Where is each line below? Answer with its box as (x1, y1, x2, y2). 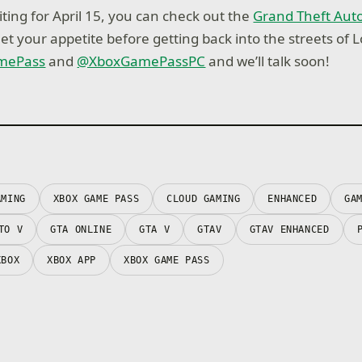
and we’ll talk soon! (205, 51, 333, 70)
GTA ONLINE (50, 224, 112, 236)
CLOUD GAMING (166, 193, 241, 205)
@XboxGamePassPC (77, 51, 206, 70)
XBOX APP (47, 255, 97, 267)
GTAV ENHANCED (249, 224, 330, 236)
